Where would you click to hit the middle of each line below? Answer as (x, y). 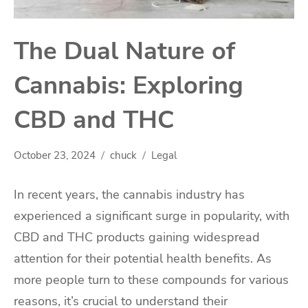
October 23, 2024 (55, 156)
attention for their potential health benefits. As (143, 259)
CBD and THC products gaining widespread (137, 238)
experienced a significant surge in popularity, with (152, 216)
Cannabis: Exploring (129, 86)
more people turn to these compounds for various (151, 280)
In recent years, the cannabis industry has (129, 195)
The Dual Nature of (124, 52)
